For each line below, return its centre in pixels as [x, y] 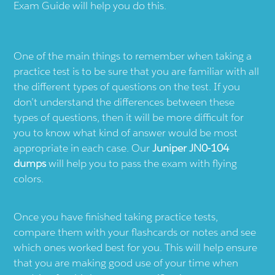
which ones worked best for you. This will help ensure [136, 247]
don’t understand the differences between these [124, 102]
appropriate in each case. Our [83, 148]
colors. [29, 178]
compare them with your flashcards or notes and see [135, 232]
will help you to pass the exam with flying [142, 163]
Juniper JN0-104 [191, 148]
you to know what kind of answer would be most [126, 132]
